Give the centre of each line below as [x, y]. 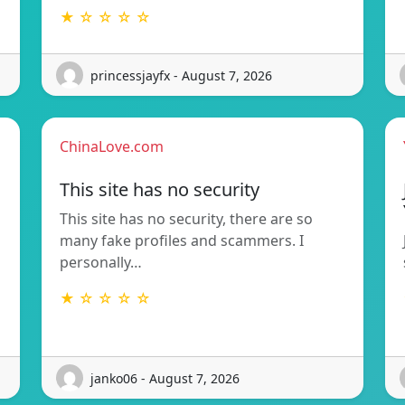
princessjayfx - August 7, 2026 [181, 75]
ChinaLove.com [112, 147]
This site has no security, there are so [186, 219]
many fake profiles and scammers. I [182, 241]
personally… [101, 263]
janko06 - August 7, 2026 [165, 378]
